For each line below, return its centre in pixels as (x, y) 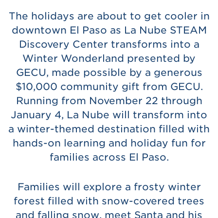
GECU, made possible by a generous (109, 72)
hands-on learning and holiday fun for (109, 143)
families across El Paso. (109, 157)
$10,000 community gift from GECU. (109, 86)
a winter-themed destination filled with (109, 129)
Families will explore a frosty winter (109, 187)
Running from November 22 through (109, 100)
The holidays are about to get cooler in (109, 16)
